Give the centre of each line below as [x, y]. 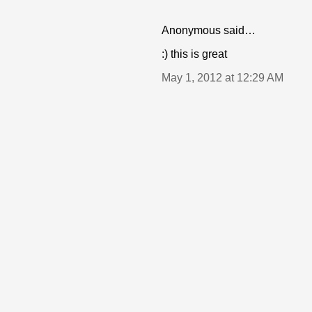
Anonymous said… [209, 30]
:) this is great [194, 54]
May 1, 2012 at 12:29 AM [223, 78]
